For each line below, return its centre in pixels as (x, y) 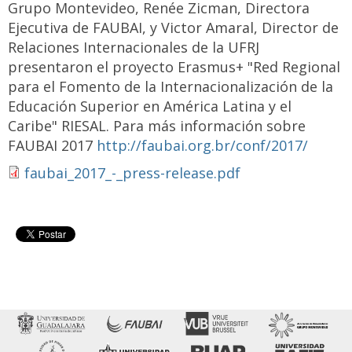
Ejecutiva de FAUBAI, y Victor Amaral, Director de (173, 27)
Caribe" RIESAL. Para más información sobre (157, 126)
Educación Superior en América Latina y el (150, 106)
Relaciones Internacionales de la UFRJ (134, 47)
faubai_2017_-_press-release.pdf (132, 173)
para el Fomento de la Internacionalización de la (170, 86)
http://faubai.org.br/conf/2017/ (202, 145)
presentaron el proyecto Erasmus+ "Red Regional (174, 67)
